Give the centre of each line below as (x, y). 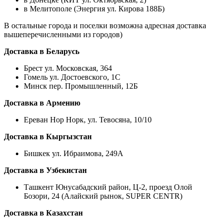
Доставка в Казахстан (43, 213)
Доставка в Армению (42, 103)
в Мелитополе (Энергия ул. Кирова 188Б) (94, 8)
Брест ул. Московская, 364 (68, 68)
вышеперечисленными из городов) (63, 34)
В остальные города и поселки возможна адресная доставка (105, 25)
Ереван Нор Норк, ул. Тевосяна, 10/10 (88, 119)
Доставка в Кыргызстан (48, 136)
